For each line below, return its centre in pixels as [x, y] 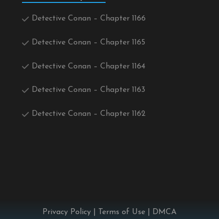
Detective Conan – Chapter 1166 [89, 18]
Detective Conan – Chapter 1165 [88, 42]
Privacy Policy [67, 212]
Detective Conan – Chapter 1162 [89, 114]
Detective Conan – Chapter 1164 [88, 66]
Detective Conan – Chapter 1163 [88, 90]
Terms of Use [122, 212]
